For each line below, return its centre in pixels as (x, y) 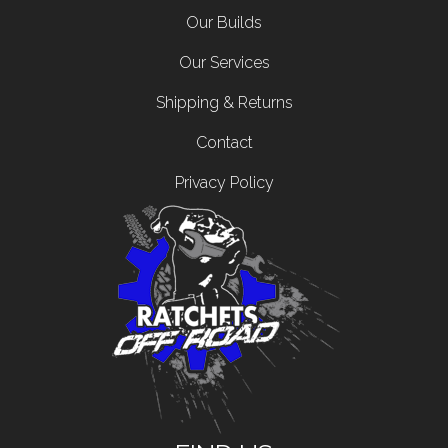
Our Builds (224, 22)
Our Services (224, 62)
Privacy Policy (224, 182)
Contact (224, 142)
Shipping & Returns (224, 102)
